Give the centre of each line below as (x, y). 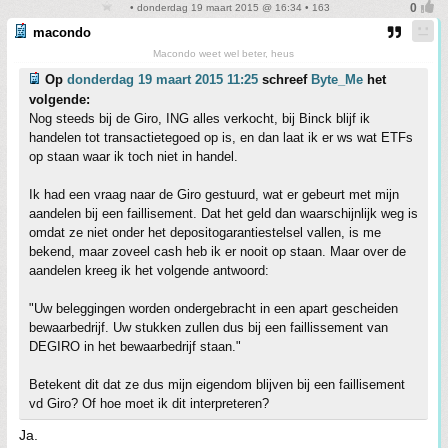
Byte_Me (337, 79)
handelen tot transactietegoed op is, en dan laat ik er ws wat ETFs (221, 137)
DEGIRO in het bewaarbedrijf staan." (135, 346)
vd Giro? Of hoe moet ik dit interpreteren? (149, 403)
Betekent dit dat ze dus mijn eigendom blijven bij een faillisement (217, 384)
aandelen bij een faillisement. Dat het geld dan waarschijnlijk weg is (223, 213)
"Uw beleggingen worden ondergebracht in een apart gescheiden (213, 308)
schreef (284, 79)
